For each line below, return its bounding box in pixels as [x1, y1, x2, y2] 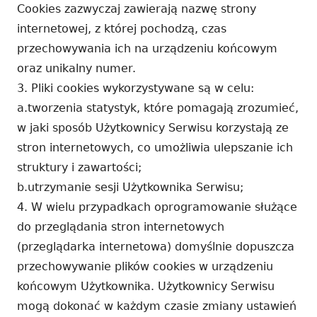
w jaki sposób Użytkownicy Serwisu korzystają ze [17, 120, 289, 134]
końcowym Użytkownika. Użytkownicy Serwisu [17, 279, 275, 293]
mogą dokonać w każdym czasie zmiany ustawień [17, 299, 296, 313]
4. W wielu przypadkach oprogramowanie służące [17, 200, 297, 214]
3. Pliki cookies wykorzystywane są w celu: [17, 81, 254, 95]
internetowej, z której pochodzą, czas [17, 21, 226, 35]
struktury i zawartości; [17, 160, 142, 174]
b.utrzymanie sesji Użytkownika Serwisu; [17, 180, 243, 194]
